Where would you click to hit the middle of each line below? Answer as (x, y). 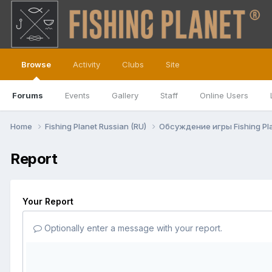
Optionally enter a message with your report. (132, 228)
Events (77, 95)
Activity (87, 64)
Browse (36, 64)
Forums (28, 95)
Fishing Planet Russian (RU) (97, 126)
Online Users (224, 95)
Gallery (125, 95)
